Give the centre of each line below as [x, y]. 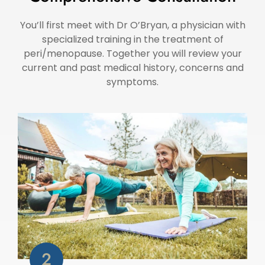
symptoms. [132, 82]
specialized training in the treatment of [132, 39]
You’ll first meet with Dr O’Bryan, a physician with [132, 25]
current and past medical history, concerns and [132, 67]
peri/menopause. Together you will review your [132, 53]
